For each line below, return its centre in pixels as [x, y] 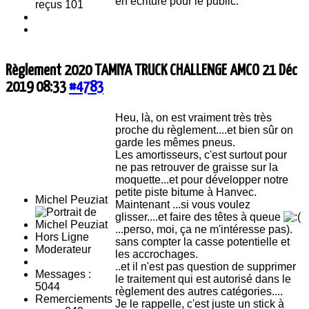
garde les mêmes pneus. [175, 142]
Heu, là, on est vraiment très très [193, 117]
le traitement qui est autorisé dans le [203, 279]
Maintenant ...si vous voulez [183, 204]
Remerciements [74, 299]
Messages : [63, 274]
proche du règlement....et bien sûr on [204, 130]
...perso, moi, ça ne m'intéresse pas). [204, 229]
